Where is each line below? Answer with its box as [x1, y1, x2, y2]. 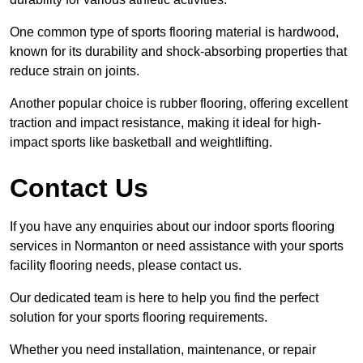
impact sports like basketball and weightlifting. [10, 135, 272, 149]
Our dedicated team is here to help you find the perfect [10, 290, 318, 305]
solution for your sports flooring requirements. [10, 310, 267, 324]
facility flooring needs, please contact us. [10, 258, 241, 272]
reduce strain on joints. [10, 63, 139, 78]
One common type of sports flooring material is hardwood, [10, 24, 339, 39]
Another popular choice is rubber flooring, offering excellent [10, 96, 348, 110]
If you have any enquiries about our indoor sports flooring [10, 219, 335, 233]
